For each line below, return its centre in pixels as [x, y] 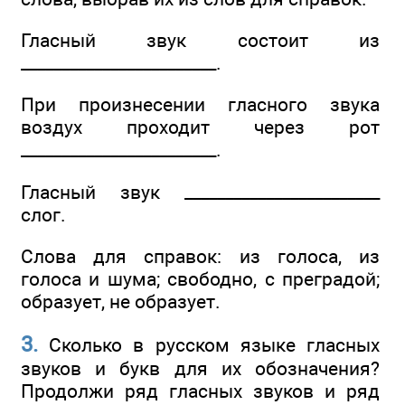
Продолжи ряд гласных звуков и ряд [200, 391]
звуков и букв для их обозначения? [200, 369]
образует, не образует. [121, 301]
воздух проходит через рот [200, 127]
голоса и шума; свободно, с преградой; [200, 278]
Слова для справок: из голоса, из [200, 256]
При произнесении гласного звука [200, 105]
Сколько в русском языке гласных [209, 345]
